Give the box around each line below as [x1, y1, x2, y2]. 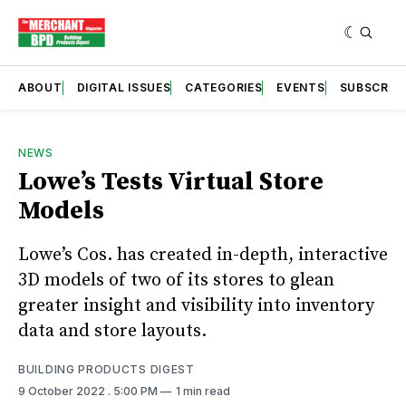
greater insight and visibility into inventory [18, 294, 374, 317]
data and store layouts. [18, 319, 207, 343]
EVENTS [276, 80, 325, 94]
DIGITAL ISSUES [76, 80, 171, 94]
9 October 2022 [18, 383, 108, 398]
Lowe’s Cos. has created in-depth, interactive [18, 243, 388, 266]
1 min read [176, 383, 230, 398]
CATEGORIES [185, 80, 263, 94]
